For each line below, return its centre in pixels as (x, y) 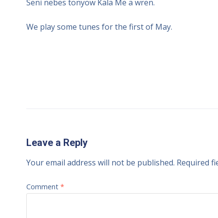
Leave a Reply (57, 143)
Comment (43, 187)
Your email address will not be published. (100, 163)
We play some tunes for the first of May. (99, 27)
